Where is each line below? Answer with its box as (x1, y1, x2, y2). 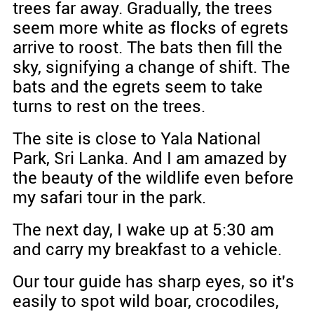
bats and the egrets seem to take (12, 77, 263, 97)
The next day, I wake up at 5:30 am (12, 220, 274, 240)
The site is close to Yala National (12, 129, 261, 149)
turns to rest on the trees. (12, 97, 205, 117)
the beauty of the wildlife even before (12, 168, 294, 189)
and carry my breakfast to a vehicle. (12, 240, 282, 260)
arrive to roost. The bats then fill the (12, 38, 282, 58)
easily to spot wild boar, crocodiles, (12, 292, 279, 312)
